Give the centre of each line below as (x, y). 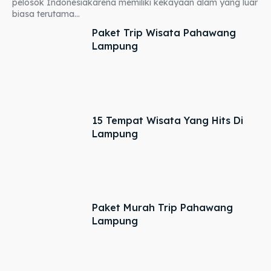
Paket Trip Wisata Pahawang (164, 33)
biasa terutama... (46, 14)
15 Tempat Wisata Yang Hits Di (168, 120)
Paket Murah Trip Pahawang (163, 208)
